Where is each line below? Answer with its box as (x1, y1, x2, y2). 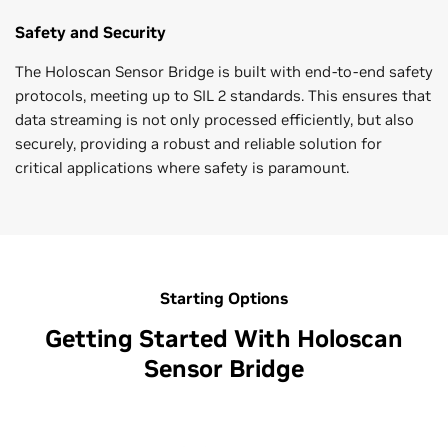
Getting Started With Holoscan (45, 323, 403, 355)
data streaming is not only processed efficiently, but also (15, 110, 414, 130)
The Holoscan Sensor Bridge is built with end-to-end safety (15, 62, 433, 82)
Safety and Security (15, 22, 166, 43)
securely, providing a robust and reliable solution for (15, 134, 382, 154)
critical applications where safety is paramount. (15, 158, 349, 178)
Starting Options (160, 288, 288, 309)
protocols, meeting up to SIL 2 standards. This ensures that (15, 86, 431, 106)
